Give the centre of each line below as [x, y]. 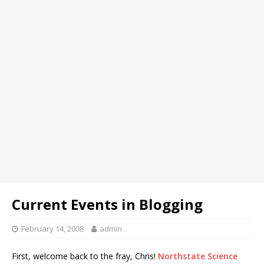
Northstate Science [198, 256]
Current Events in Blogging [107, 204]
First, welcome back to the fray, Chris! [85, 256]
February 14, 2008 [52, 229]
